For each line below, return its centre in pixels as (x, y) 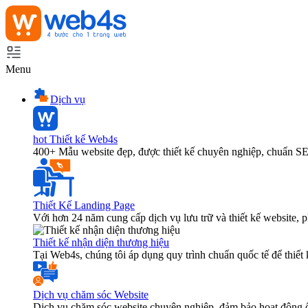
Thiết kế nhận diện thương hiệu (101, 242)
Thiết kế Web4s (82, 139)
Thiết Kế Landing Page (84, 205)
